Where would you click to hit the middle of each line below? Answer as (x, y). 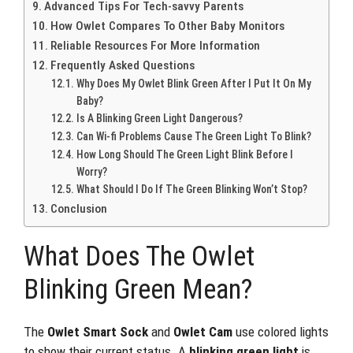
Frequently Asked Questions (123, 65)
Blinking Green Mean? (138, 289)
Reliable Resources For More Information (156, 45)
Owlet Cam (203, 331)
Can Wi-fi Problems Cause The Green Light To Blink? (193, 136)
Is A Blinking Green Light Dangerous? (159, 118)
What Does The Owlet (139, 256)
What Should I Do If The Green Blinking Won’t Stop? (191, 189)
